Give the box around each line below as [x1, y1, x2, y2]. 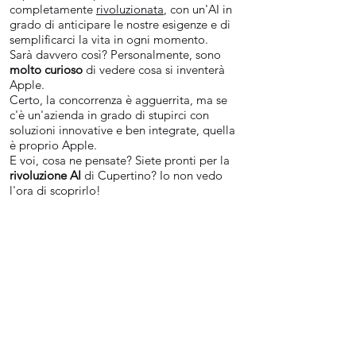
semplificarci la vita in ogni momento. [10, 32, 208, 47]
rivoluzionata [96, 2, 164, 17]
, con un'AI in [164, 2, 232, 17]
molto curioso [10, 62, 83, 77]
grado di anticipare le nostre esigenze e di [10, 17, 230, 32]
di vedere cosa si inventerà [83, 62, 225, 77]
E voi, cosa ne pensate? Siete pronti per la [10, 153, 230, 168]
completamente [10, 2, 96, 17]
